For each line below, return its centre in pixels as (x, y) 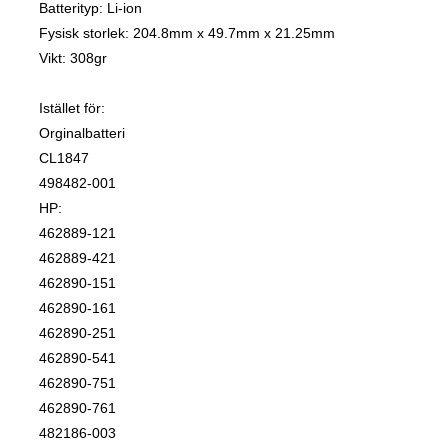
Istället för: (72, 108)
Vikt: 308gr (73, 58)
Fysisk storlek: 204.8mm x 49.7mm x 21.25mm (187, 33)
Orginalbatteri (82, 133)
